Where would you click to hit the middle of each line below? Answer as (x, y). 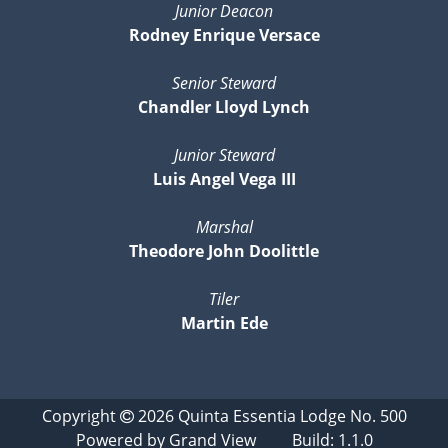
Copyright (80, 415)
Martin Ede (224, 322)
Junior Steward (224, 154)
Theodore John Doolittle (224, 250)
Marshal (224, 226)
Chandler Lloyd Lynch (224, 106)
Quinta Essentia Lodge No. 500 (292, 415)
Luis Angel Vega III (224, 178)
